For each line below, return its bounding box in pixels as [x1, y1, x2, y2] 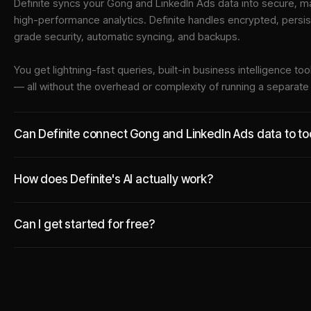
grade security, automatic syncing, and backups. [14, 30, 240, 43]
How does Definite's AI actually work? [14, 172, 213, 186]
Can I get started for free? [14, 217, 155, 231]
